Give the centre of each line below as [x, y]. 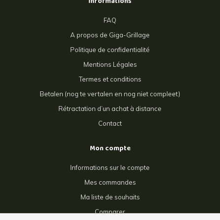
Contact [110, 124]
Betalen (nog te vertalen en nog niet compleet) [110, 94]
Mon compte [110, 149]
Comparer [110, 212]
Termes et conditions [110, 79]
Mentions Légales [110, 65]
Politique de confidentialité [110, 50]
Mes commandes [110, 182]
